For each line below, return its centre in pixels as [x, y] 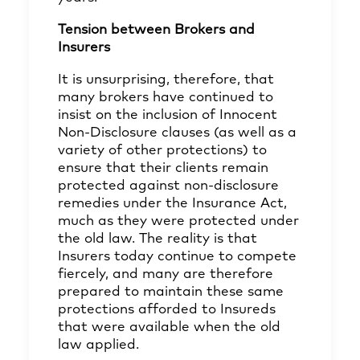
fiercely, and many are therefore [166, 274]
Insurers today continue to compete [177, 257]
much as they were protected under [178, 221]
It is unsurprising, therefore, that [166, 80]
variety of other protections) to [162, 151]
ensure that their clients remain [163, 168]
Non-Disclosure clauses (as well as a [177, 133]
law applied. [98, 345]
